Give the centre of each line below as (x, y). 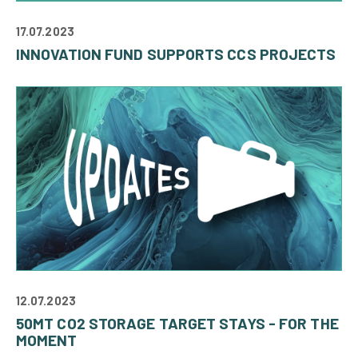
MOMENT (47, 340)
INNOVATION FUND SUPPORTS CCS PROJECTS (176, 54)
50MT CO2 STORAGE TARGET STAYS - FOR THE (177, 323)
